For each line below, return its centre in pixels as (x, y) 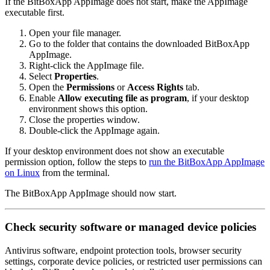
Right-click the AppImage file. (86, 65)
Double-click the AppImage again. (94, 130)
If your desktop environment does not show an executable (115, 151)
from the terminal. (75, 172)
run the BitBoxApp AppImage (207, 162)
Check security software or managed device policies (130, 227)
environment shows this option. (88, 108)
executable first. (35, 12)
